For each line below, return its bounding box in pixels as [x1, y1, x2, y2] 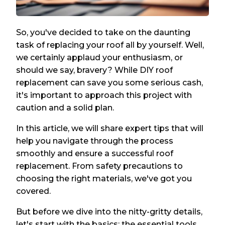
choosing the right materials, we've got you [16, 173, 192, 183]
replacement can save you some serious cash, [16, 77, 203, 87]
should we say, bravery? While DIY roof [16, 65, 173, 75]
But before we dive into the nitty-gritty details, [16, 206, 203, 216]
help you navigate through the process [16, 136, 174, 146]
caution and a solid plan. [16, 102, 115, 113]
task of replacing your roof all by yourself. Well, [16, 40, 204, 50]
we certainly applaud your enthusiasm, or [16, 52, 183, 62]
